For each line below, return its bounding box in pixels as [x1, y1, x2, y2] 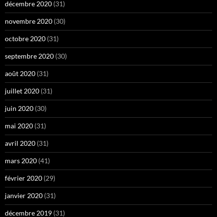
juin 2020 [5, 104, 33, 112]
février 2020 [5, 173, 42, 182]
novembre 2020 [5, 16, 52, 25]
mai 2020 [5, 121, 33, 130]
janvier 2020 [5, 191, 43, 200]
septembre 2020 [5, 51, 54, 60]
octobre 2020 [5, 34, 46, 43]
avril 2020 [5, 139, 35, 147]
